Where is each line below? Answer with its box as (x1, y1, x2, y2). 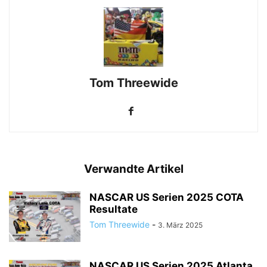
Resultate (89, 203, 138, 216)
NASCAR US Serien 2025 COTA (89, 191, 244, 204)
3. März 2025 (158, 221, 203, 230)
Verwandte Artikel (83, 162, 184, 176)
